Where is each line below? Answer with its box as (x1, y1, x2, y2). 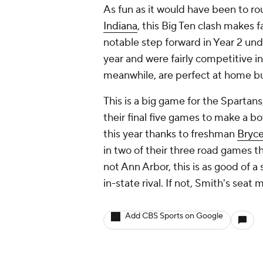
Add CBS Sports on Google (125, 211, 223, 222)
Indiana (103, 19, 137, 33)
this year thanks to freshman (103, 127, 237, 141)
